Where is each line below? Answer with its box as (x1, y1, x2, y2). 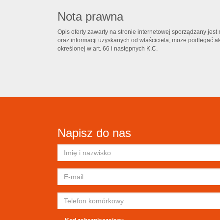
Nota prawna (57, 10, 123, 23)
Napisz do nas (57, 126, 131, 139)
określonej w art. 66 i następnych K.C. (57, 45, 158, 52)
